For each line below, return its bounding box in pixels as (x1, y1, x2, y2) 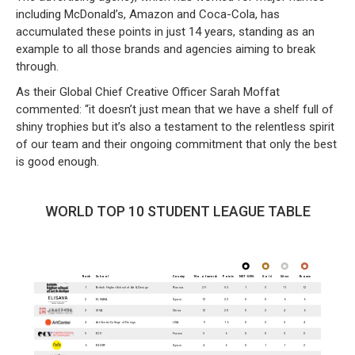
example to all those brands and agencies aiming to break (16, 41, 315, 56)
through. (16, 59, 59, 74)
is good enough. (16, 154, 99, 169)
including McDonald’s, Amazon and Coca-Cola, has (16, 6, 280, 21)
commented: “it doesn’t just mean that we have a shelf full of (16, 101, 334, 116)
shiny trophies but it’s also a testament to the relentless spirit (16, 119, 334, 134)
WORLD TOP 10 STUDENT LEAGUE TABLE (44, 202, 311, 219)
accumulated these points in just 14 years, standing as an (16, 24, 315, 39)
